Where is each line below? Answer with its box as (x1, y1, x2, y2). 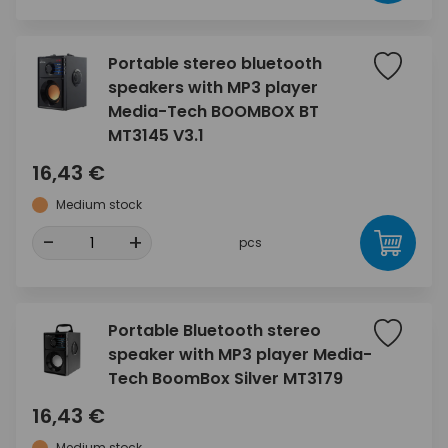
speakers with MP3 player (108, 76, 318, 99)
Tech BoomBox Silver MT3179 (108, 367, 343, 390)
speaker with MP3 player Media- (108, 343, 372, 366)
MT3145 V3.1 (108, 124, 204, 147)
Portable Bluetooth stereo (108, 319, 321, 342)
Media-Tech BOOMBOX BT (108, 100, 319, 123)
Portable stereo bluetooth (108, 52, 322, 75)
